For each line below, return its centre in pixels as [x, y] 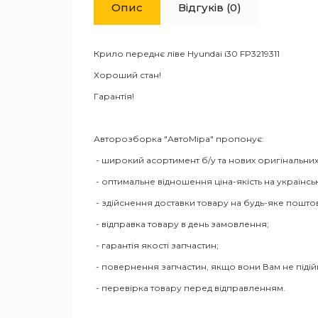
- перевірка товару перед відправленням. [190, 288]
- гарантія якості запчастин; [156, 245]
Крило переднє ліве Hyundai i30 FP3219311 [188, 54]
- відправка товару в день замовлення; [181, 224]
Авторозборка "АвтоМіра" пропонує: [179, 139]
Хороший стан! [127, 75]
